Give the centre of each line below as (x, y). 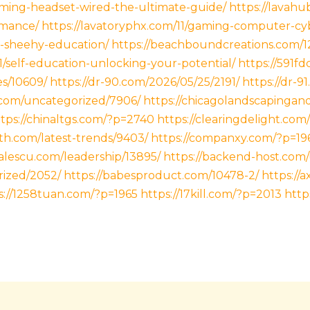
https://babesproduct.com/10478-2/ (161, 176)
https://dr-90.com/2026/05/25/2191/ (144, 82)
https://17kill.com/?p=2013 (211, 194)
